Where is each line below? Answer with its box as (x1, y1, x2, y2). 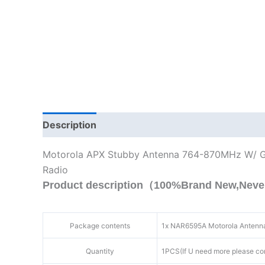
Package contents (70, 221, 130, 230)
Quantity (86, 246, 114, 256)
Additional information (109, 119, 212, 131)
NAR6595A (170, 221, 206, 230)
